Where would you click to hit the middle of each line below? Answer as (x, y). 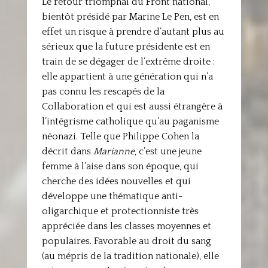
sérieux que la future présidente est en (126, 47)
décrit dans (67, 151)
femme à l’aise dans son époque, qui (120, 166)
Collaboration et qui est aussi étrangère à (132, 106)
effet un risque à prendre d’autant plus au (133, 32)
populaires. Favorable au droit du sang (126, 241)
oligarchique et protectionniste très (120, 211)
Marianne (114, 151)
